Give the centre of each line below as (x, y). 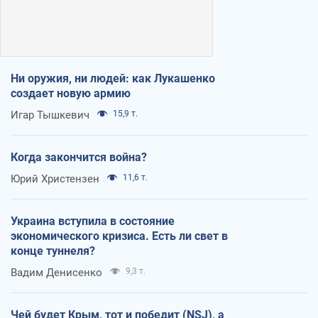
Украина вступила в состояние (93, 221)
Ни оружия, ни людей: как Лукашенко (113, 78)
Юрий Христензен (55, 179)
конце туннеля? (53, 251)
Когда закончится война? (79, 157)
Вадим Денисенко (56, 272)
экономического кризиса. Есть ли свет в (119, 236)
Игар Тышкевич (50, 115)
